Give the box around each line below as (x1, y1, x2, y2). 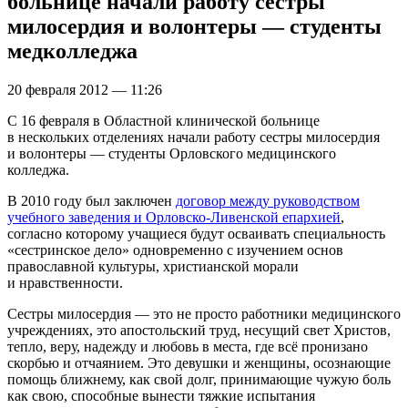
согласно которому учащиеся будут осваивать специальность (7, 225, 385, 241)
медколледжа (7, 38, 138, 63)
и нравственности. (7, 274, 123, 291)
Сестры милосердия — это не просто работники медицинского (7, 305, 401, 321)
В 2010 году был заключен (7, 192, 176, 209)
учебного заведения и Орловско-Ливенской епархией (7, 209, 341, 225)
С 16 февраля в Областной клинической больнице (7, 112, 320, 128)
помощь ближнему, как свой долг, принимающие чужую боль (7, 371, 391, 387)
